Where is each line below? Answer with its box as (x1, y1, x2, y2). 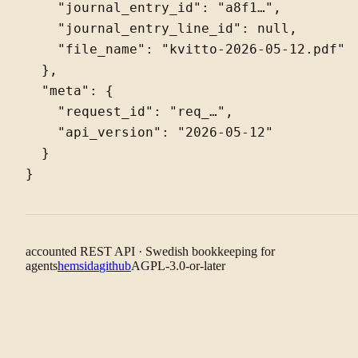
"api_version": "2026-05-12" (26, 125, 273, 140)
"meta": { (26, 83, 113, 98)
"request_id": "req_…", (26, 104, 233, 119)
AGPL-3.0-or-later (131, 258, 225, 272)
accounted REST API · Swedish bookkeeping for (26, 244, 275, 258)
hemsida (58, 258, 99, 272)
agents (26, 258, 58, 272)
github (99, 258, 131, 272)
